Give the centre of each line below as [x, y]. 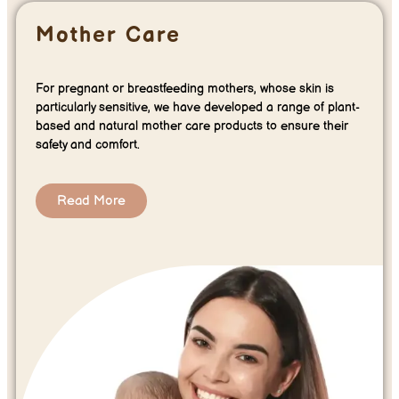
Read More [91, 200]
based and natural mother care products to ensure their [192, 126]
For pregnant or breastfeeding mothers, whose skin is [185, 88]
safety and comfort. [88, 144]
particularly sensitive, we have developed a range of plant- [198, 107]
